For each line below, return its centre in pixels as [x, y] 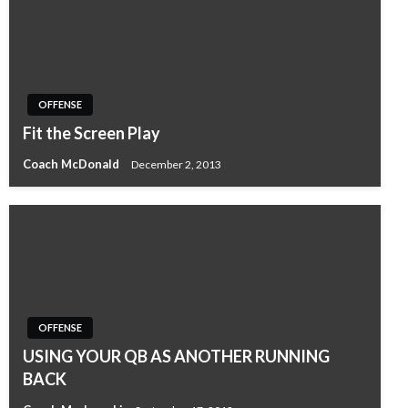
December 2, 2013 [176, 164]
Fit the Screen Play [92, 133]
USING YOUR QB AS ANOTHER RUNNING [176, 357]
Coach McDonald [72, 164]
